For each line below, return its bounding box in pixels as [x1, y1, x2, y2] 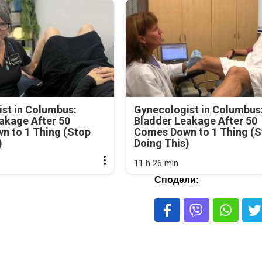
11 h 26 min [133, 158, 178, 169]
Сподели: [154, 175, 199, 185]
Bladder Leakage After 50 [133, 115, 257, 127]
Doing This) [133, 137, 189, 150]
